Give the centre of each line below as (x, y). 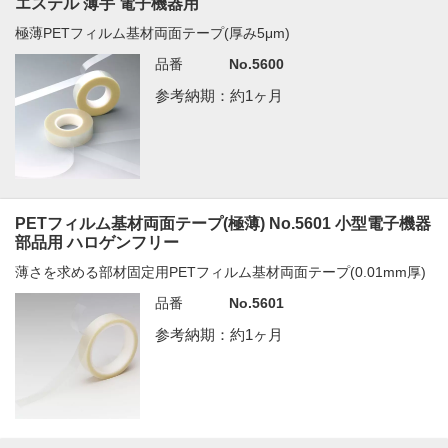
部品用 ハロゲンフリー (97, 243)
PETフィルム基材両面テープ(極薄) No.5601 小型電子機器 (223, 224)
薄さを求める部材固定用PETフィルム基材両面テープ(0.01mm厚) (220, 272)
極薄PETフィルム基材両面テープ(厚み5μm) (152, 33)
